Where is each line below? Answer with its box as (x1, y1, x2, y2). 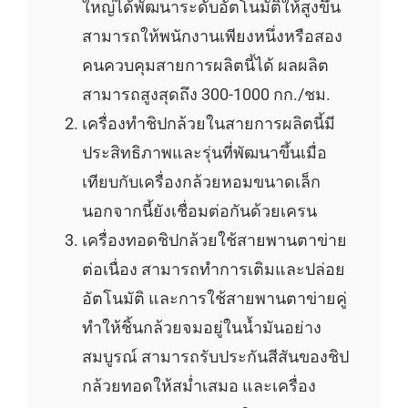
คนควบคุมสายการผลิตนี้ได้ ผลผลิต (81, 55, 329, 75)
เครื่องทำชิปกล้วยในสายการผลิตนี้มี (81, 113, 335, 133)
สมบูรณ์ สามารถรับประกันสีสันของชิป (81, 346, 349, 366)
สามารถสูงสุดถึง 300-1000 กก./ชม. (81, 84, 331, 104)
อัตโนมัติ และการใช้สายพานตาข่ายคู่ (81, 288, 347, 308)
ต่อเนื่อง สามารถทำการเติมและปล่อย (81, 259, 345, 279)
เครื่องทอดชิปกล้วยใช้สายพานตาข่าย (81, 229, 347, 250)
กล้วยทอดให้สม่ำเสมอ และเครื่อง (81, 375, 316, 395)
